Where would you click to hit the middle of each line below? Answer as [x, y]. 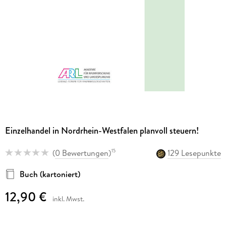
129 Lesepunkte [194, 153]
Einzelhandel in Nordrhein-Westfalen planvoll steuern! [102, 131]
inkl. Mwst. [68, 199]
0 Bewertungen [81, 153]
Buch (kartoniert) [50, 174]
